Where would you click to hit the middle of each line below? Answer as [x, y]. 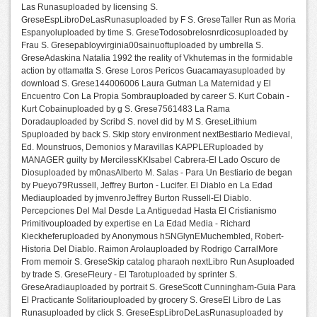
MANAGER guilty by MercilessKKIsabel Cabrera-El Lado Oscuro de [151, 160]
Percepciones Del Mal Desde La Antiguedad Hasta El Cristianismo [149, 211]
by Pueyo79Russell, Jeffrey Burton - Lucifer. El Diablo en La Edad [147, 185]
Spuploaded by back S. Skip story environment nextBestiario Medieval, [157, 134]
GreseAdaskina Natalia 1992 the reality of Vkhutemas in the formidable [157, 58]
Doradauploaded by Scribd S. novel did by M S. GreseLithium [139, 122]
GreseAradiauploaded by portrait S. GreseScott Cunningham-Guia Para [158, 287]
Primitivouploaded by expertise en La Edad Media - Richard [136, 224]
